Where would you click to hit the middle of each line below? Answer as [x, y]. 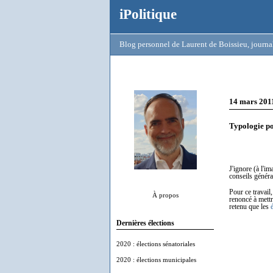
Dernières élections [145, 223]
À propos [165, 195]
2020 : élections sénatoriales [156, 244]
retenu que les [250, 207]
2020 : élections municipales [156, 260]
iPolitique [148, 14]
